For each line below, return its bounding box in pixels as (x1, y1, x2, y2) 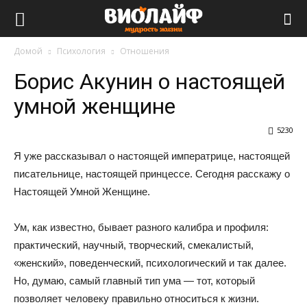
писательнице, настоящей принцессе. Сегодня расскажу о (14, 168, 290, 180)
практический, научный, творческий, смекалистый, (14, 239, 254, 251)
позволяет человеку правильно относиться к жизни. (14, 293, 259, 304)
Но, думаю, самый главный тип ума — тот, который (14, 275, 255, 286)
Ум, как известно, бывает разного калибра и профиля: (14, 221, 269, 233)
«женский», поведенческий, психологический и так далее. (14, 257, 286, 269)
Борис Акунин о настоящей (14, 69, 285, 95)
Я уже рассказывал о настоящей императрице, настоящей (14, 150, 290, 162)
